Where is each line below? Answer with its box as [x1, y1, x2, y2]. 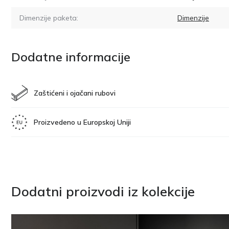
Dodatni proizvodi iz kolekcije [11, 182, 195, 200]
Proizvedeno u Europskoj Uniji [34, 117, 131, 127]
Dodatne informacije [11, 49, 130, 64]
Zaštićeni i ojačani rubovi [34, 88, 116, 98]
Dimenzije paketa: [19, 13, 78, 22]
